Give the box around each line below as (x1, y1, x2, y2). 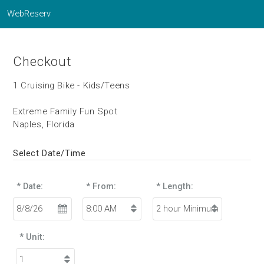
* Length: (156, 180, 193, 192)
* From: (86, 180, 117, 192)
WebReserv (7, 8, 51, 19)
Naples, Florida (13, 119, 75, 130)
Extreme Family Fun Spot (13, 106, 118, 117)
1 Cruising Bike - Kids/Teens (13, 80, 130, 91)
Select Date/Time (13, 147, 86, 159)
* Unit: (19, 232, 45, 243)
